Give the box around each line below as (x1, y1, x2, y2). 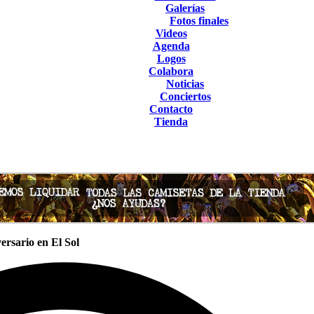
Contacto (149, 103, 193, 115)
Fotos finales (170, 15, 228, 27)
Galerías (165, 2, 205, 14)
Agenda (152, 40, 190, 52)
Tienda (154, 116, 188, 128)
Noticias (166, 78, 204, 90)
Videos (155, 27, 187, 39)
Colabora (149, 65, 193, 77)
